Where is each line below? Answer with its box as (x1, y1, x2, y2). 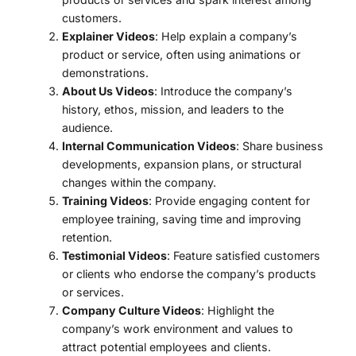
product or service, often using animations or (61, 47, 300, 61)
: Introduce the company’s (153, 83, 292, 98)
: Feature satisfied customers (166, 248, 320, 262)
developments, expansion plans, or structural (61, 157, 301, 171)
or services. (61, 284, 124, 299)
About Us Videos (61, 83, 154, 98)
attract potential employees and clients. (61, 339, 271, 354)
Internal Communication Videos (61, 138, 236, 153)
